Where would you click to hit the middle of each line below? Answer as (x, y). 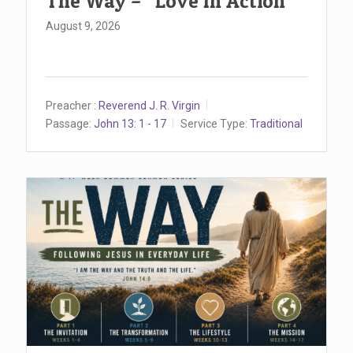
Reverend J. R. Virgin (149, 105)
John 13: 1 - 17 (130, 123)
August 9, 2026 (83, 26)
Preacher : (71, 105)
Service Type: (214, 123)
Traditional (276, 123)
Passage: (69, 123)
